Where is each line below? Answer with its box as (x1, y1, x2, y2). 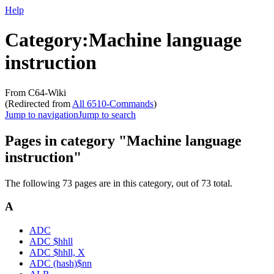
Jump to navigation (5, 109, 78, 120)
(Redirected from (5, 98, 72, 109)
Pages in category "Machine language (5, 132, 242, 149)
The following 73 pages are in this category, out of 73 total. (5, 177, 232, 188)
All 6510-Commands (72, 98, 154, 109)
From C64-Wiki (5, 87, 66, 98)
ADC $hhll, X (29, 247, 85, 258)
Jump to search (78, 109, 136, 120)
